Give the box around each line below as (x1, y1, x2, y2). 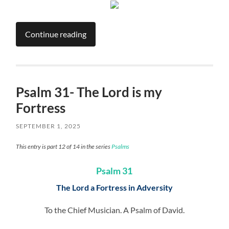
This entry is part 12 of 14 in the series (16, 143, 112, 151)
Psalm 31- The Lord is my (16, 84, 163, 101)
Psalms (111, 143, 130, 151)
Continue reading (25, 29, 87, 39)
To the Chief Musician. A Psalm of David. (44, 205, 185, 215)
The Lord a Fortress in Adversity (56, 182, 173, 193)
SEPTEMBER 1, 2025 (16, 122, 81, 130)
